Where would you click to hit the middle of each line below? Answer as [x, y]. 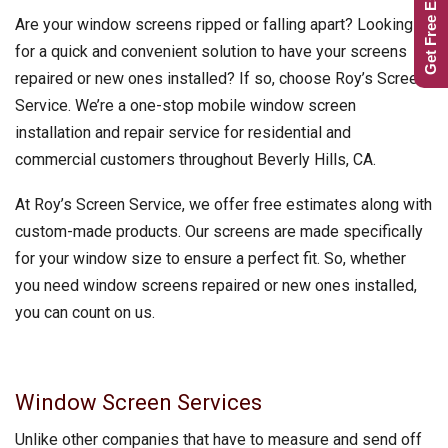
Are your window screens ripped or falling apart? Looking [214, 25]
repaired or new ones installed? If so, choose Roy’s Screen [220, 79]
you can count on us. [85, 313]
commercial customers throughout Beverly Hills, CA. [195, 160]
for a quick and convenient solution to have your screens [211, 52]
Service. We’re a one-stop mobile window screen [185, 106]
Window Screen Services [138, 403]
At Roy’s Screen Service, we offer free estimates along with [223, 205]
